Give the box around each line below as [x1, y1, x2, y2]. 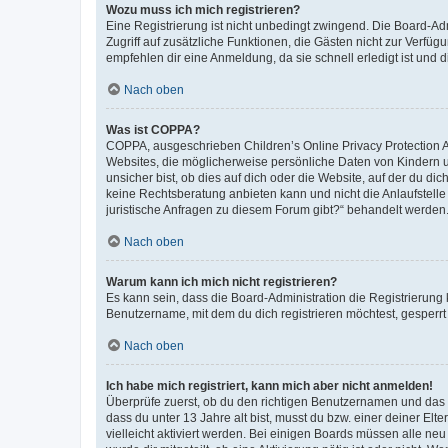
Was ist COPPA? [106, 122, 200, 137]
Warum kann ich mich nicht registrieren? [106, 274, 337, 289]
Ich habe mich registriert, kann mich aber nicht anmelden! [106, 378, 433, 393]
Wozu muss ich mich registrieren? [106, 2, 300, 17]
